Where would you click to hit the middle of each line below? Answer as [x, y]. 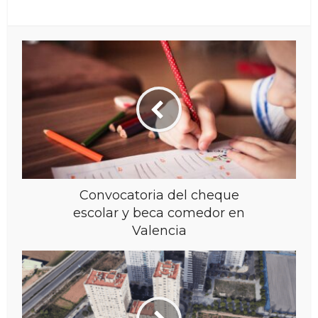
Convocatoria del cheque [159, 195]
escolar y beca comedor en [159, 213]
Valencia [159, 230]
